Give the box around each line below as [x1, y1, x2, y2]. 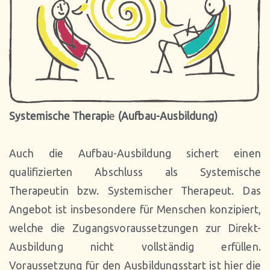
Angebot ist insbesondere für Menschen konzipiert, [9, 204, 261, 215]
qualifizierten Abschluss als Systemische [9, 166, 261, 178]
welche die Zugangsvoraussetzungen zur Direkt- [9, 222, 261, 234]
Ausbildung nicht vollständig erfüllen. [9, 241, 261, 253]
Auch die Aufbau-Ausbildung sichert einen [9, 148, 261, 159]
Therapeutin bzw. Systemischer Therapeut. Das [9, 185, 261, 196]
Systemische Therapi [9, 110, 110, 122]
